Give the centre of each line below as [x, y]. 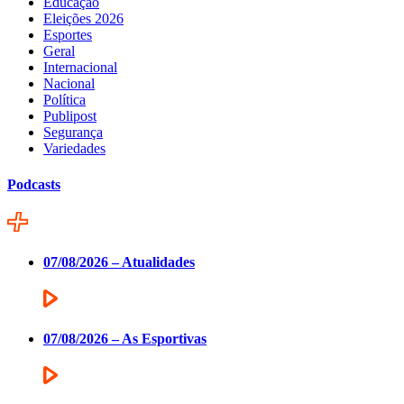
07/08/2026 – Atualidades [119, 262]
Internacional [80, 68]
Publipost [70, 116]
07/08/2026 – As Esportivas [125, 338]
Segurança [73, 133]
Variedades [74, 149]
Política [64, 100]
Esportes [68, 35]
